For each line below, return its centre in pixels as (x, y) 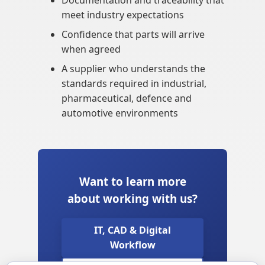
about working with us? (132, 199)
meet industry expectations (123, 15)
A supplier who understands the (133, 69)
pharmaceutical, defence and (127, 98)
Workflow (132, 245)
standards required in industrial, (134, 84)
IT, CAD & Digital (132, 230)
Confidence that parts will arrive (133, 35)
